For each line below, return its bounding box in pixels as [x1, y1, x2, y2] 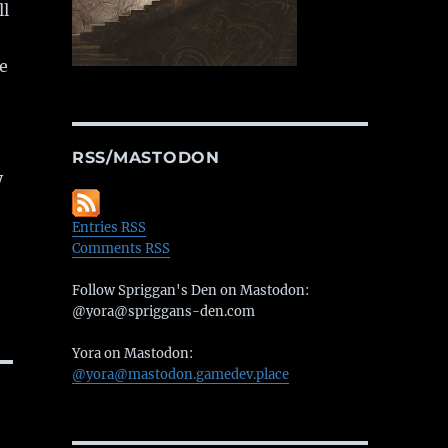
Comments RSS [71, 240, 170, 258]
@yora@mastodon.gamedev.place [71, 366, 289, 384]
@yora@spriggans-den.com [71, 303, 255, 321]
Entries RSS [71, 219, 146, 237]
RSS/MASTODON [71, 148, 220, 168]
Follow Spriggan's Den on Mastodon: [71, 282, 309, 300]
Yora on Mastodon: [71, 345, 193, 363]
